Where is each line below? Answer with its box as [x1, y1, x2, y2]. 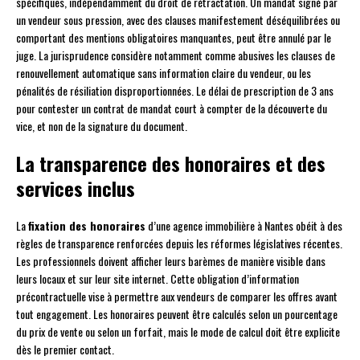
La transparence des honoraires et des [16, 149, 325, 178]
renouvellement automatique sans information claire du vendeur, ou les [16, 64, 311, 82]
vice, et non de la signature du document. [16, 117, 187, 135]
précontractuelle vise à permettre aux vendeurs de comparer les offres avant [16, 288, 337, 305]
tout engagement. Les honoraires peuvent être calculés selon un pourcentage [16, 305, 337, 323]
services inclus [16, 174, 135, 203]
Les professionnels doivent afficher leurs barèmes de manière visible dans [16, 252, 325, 270]
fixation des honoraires [28, 217, 145, 235]
